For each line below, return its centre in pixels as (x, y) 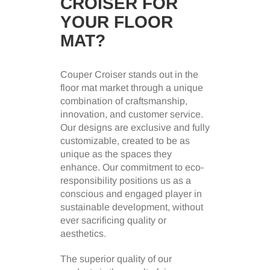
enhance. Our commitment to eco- (132, 168)
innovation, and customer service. (132, 115)
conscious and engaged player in (131, 194)
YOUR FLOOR (117, 22)
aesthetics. (83, 234)
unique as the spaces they (116, 154)
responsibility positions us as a (126, 181)
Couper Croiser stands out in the (129, 75)
